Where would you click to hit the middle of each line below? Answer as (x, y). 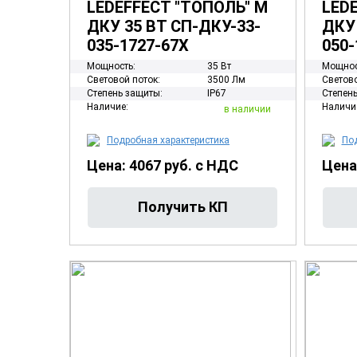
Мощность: (111, 66)
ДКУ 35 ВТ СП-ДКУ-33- (174, 26)
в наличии (247, 109)
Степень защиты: (125, 93)
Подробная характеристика (168, 140)
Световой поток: (124, 80)
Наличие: (108, 107)
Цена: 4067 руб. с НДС (163, 165)
